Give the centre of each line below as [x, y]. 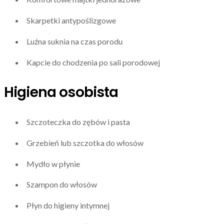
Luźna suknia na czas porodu [74, 41]
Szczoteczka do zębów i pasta [78, 121]
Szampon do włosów [62, 184]
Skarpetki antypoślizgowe [71, 20]
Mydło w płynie [53, 163]
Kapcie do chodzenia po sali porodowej [93, 62]
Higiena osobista [61, 92]
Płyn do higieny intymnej [68, 205]
